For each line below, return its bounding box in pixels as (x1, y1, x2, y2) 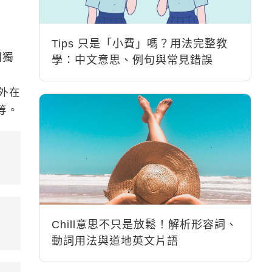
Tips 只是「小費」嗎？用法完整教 (52, 38, 228, 50)
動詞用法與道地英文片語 (52, 235, 179, 247)
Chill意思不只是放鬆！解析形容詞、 (52, 219, 238, 231)
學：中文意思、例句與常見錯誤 (52, 54, 214, 66)
